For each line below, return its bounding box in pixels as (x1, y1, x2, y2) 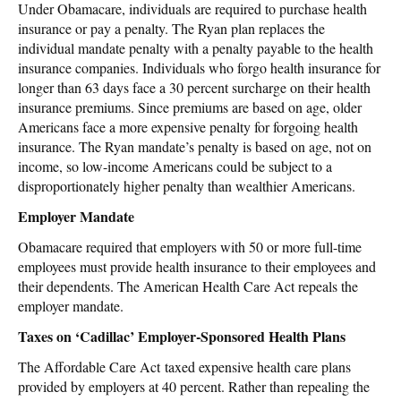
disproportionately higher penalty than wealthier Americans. (18, 175, 355, 195)
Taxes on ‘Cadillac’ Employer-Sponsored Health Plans (18, 325, 346, 346)
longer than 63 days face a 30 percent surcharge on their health (18, 77, 371, 97)
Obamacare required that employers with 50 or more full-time (18, 236, 362, 256)
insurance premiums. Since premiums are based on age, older (18, 97, 362, 116)
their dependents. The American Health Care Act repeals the (18, 276, 358, 295)
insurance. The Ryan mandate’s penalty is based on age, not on (18, 136, 371, 156)
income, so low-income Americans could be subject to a (18, 156, 332, 175)
